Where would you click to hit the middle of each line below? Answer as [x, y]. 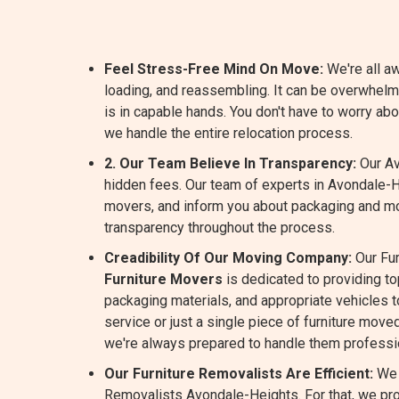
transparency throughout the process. [220, 228]
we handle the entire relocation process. [228, 133]
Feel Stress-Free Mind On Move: [214, 69]
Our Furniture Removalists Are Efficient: [239, 374]
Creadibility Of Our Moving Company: [228, 258]
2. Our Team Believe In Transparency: [230, 163]
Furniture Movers [163, 279]
